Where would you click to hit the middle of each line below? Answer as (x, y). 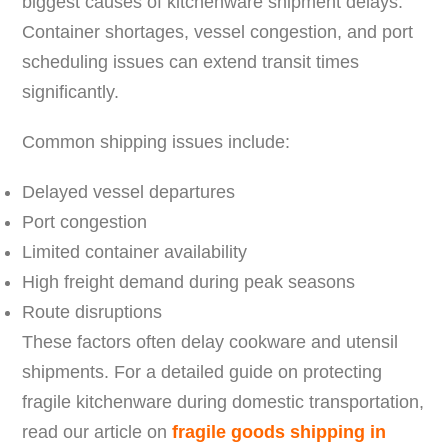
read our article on (97, 431)
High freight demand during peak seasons (189, 281)
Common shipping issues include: (156, 141)
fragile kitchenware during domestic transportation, (223, 401)
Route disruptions (92, 311)
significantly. (71, 91)
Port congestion (85, 221)
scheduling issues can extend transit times (191, 61)
